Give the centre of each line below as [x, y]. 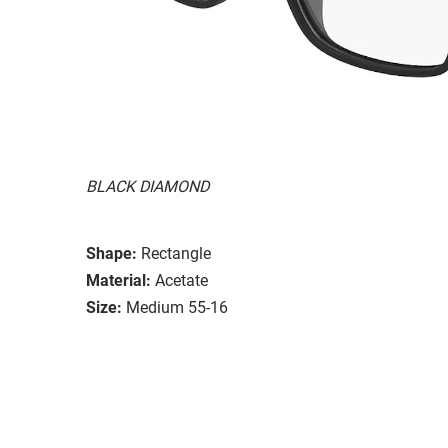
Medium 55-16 [177, 307]
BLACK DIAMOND [147, 186]
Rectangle [176, 253]
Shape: [111, 253]
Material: [118, 280]
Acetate [181, 280]
